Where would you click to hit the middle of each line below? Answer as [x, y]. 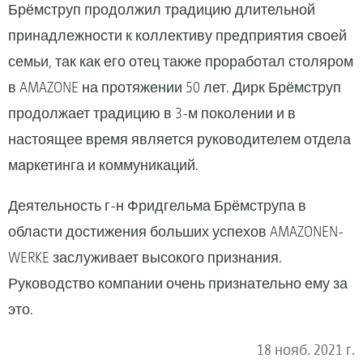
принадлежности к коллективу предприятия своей [177, 35]
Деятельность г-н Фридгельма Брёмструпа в [157, 205]
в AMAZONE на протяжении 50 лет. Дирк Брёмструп [175, 87]
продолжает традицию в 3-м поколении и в [152, 113]
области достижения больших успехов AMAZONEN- [176, 231]
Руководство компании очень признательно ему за [178, 283]
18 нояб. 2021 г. [306, 349]
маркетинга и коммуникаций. [103, 164]
